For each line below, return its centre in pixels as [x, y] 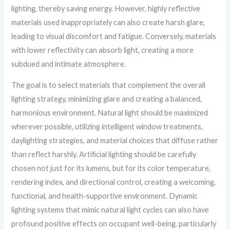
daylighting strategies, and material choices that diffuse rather [115, 141]
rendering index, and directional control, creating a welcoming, [114, 182]
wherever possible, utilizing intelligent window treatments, [107, 127]
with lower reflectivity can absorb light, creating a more [103, 50]
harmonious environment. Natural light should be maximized [110, 113]
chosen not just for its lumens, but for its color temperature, [111, 168]
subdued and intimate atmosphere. [69, 64]
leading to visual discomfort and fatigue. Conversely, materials [114, 36]
